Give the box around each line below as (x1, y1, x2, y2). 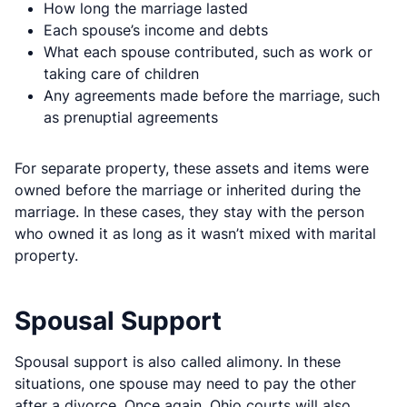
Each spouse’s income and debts (44, 20, 268, 39)
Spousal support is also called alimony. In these (15, 352, 341, 371)
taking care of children (44, 64, 199, 83)
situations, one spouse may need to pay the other (15, 373, 356, 392)
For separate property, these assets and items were (15, 158, 369, 177)
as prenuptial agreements (44, 107, 218, 126)
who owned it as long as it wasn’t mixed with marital (15, 223, 376, 243)
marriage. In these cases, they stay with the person (15, 202, 364, 221)
